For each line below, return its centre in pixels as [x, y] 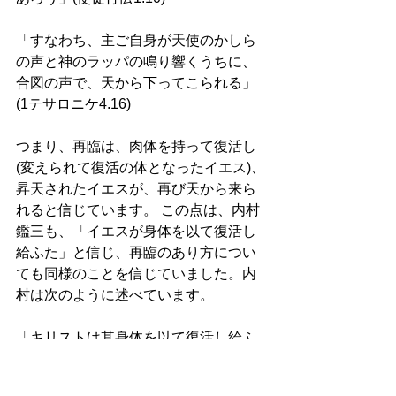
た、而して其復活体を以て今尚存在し [136, 359]
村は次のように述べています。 [117, 295]
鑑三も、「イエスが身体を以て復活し [136, 232]
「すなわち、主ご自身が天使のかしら [136, 41]
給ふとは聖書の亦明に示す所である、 [136, 380]
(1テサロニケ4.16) [75, 104]
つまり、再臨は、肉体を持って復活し [136, 147]
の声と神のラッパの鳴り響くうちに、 [136, 62]
